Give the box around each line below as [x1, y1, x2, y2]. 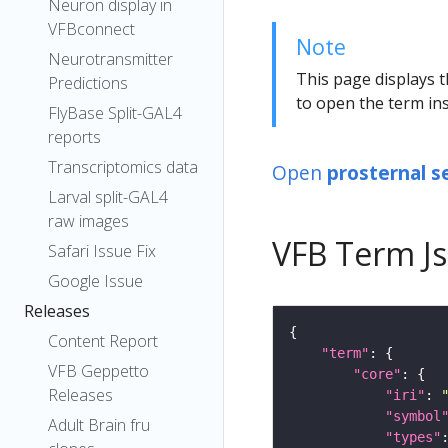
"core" [353, 365, 401, 382]
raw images [48, 210, 129, 232]
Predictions [48, 72, 128, 94]
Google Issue [48, 270, 143, 292]
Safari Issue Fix [48, 240, 156, 262]
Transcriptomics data [48, 156, 198, 178]
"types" [385, 428, 441, 445]
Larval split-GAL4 [48, 186, 168, 208]
